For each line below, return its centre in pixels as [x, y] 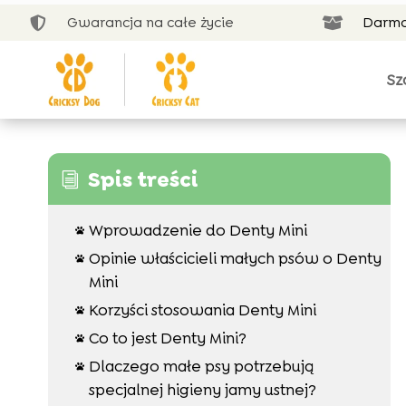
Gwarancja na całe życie [151, 23]
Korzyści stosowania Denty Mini [202, 309]
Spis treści [143, 179]
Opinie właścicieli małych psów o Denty [235, 258]
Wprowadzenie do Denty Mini [198, 230]
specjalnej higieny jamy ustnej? [202, 389]
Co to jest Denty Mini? [167, 338]
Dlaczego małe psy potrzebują [201, 366]
